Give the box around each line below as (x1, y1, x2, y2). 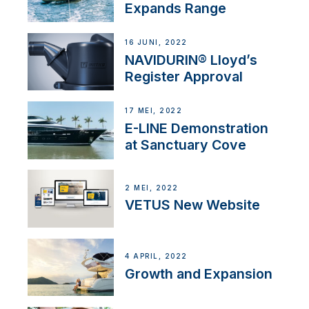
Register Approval (125, 68, 243, 85)
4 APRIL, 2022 (125, 252, 188, 260)
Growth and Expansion (125, 265, 273, 282)
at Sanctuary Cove (125, 137, 247, 154)
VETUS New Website (125, 197, 261, 214)
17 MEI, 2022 (125, 107, 183, 115)
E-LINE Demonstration (125, 120, 269, 137)
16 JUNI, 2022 (125, 39, 188, 47)
